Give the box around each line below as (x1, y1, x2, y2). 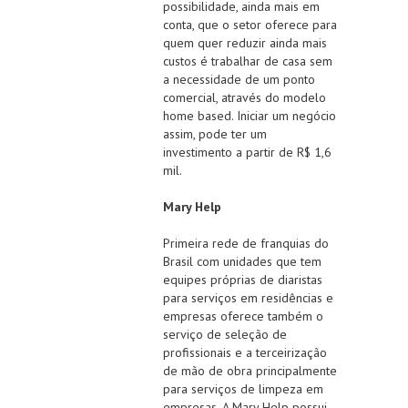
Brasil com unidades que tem (163, 253, 321, 270)
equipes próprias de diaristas (163, 271, 322, 289)
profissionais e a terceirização (163, 344, 327, 362)
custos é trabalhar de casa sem (163, 53, 332, 70)
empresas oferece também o (163, 308, 323, 325)
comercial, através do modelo (163, 89, 326, 107)
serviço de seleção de (163, 326, 287, 343)
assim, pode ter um (163, 126, 267, 143)
